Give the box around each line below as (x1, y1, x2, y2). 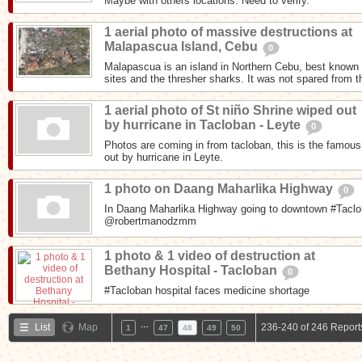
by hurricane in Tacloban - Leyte (104, 117, 304, 132)
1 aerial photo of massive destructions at (104, 24, 352, 39)
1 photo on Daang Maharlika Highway (104, 181, 336, 196)
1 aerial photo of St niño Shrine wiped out (104, 103, 356, 117)
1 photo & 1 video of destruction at (104, 248, 315, 263)
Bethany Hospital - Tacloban (104, 263, 280, 277)
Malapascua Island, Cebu (104, 39, 261, 53)
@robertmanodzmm (104, 214, 196, 227)
